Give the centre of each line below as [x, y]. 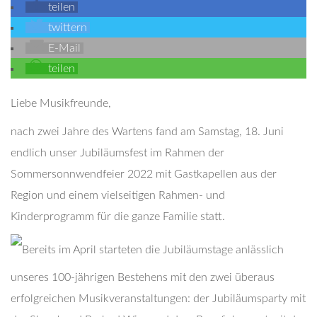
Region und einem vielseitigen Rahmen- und [118, 195]
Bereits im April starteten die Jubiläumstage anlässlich [153, 249]
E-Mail [64, 48]
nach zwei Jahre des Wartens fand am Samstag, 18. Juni [147, 132]
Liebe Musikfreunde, [61, 103]
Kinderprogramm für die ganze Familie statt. [118, 217]
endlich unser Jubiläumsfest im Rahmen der [117, 153]
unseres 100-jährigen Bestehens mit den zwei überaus [143, 277]
